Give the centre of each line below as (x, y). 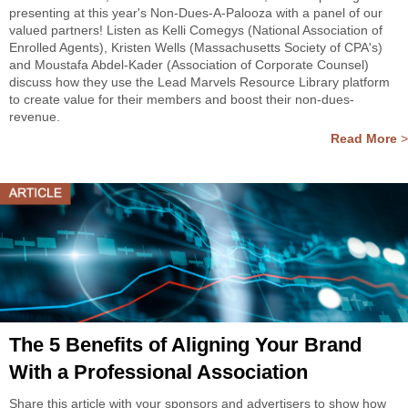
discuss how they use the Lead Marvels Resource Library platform (199, 82)
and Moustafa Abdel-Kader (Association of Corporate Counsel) (189, 65)
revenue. (35, 117)
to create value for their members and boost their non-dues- (182, 99)
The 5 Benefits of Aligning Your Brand (185, 345)
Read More (364, 138)
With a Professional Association (158, 372)
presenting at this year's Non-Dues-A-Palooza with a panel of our (196, 13)
